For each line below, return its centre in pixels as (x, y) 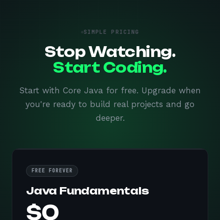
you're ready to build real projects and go (110, 104)
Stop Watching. (110, 52)
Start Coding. (110, 68)
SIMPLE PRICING (111, 32)
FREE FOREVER (52, 171)
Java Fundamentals (88, 191)
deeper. (110, 118)
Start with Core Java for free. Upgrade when (110, 90)
